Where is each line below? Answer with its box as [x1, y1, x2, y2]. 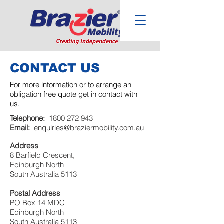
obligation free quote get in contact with [10, 89, 137, 99]
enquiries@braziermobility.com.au [34, 123, 144, 132]
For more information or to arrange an [10, 80, 131, 89]
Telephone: [10, 113, 47, 123]
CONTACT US [10, 61, 100, 75]
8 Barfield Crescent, [10, 150, 75, 160]
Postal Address [10, 188, 60, 198]
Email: [10, 123, 32, 132]
